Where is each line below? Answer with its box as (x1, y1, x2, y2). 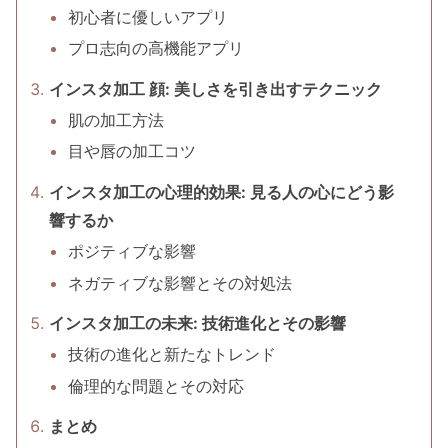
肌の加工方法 (68, 110, 165, 131)
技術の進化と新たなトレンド (68, 344, 277, 365)
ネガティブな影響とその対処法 (68, 272, 293, 293)
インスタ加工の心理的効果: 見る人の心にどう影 (49, 182, 394, 203)
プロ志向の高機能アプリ (68, 38, 245, 59)
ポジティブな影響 (68, 241, 197, 262)
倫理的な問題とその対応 (68, 375, 245, 396)
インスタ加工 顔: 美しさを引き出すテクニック (49, 78, 382, 99)
